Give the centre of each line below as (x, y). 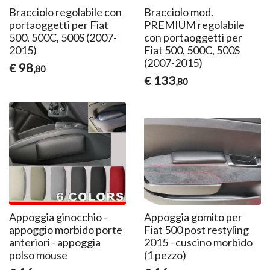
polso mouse (39, 255)
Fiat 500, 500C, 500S (192, 50)
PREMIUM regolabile (194, 24)
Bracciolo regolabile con (66, 12)
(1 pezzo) (165, 255)
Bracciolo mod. (178, 12)
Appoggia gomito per (193, 217)
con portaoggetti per (193, 37)
